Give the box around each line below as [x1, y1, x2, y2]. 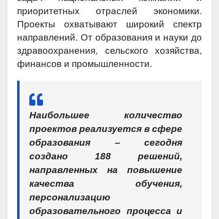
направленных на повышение [29, 165, 182, 175]
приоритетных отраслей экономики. [17, 6, 202, 17]
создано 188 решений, [29, 151, 182, 162]
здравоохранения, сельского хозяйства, [17, 45, 202, 56]
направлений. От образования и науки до [17, 32, 202, 43]
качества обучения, [29, 178, 182, 189]
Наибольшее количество [29, 110, 182, 121]
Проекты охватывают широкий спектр [17, 19, 202, 30]
